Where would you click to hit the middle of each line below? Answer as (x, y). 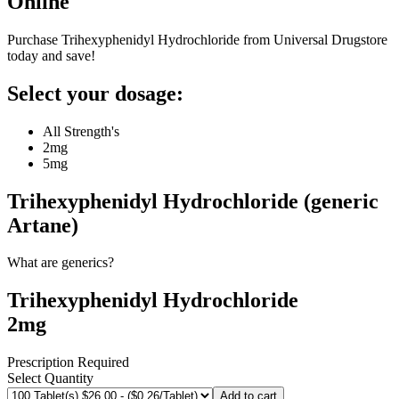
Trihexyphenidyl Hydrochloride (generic (193, 201)
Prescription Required (68, 362)
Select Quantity (50, 379)
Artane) (43, 225)
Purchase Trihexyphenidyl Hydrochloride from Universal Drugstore (197, 39)
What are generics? (61, 263)
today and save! (51, 55)
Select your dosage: (95, 93)
